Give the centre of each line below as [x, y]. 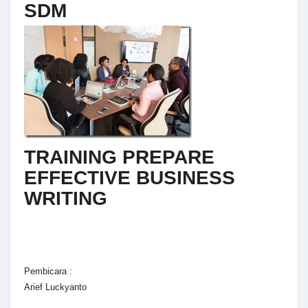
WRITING [66, 199]
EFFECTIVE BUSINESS [130, 178]
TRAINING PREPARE [119, 157]
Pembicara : [48, 271]
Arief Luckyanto [55, 287]
